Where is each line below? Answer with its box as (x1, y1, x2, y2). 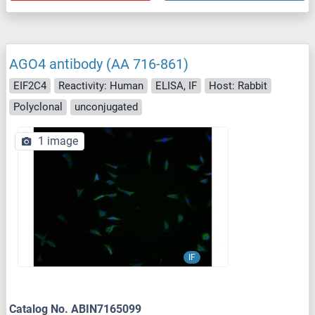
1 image (38, 134, 78, 148)
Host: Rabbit (209, 79, 267, 92)
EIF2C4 (13, 79, 46, 92)
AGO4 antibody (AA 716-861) (9, 55, 188, 72)
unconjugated (75, 101, 138, 114)
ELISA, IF (155, 79, 197, 92)
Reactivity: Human (58, 79, 143, 92)
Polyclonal (13, 101, 63, 114)
